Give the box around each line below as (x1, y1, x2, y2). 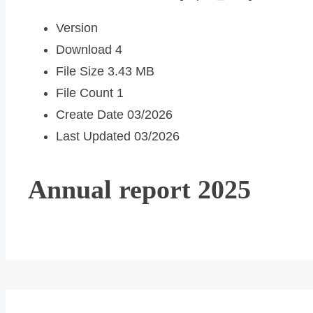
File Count (56, 86, 117, 101)
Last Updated (56, 129, 134, 144)
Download (56, 43, 115, 57)
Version (56, 21, 98, 36)
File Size (56, 64, 108, 79)
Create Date (56, 108, 127, 122)
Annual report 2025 (28, 174, 251, 204)
